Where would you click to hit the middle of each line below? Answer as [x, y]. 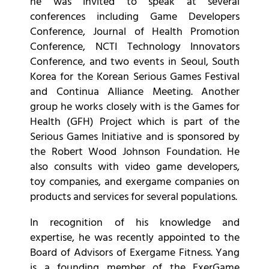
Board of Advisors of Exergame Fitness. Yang [135, 253]
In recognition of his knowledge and [135, 223]
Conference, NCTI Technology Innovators [135, 47]
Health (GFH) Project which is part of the [135, 122]
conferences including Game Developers [135, 17]
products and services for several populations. [134, 198]
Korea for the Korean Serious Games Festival [135, 77]
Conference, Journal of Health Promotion [135, 32]
